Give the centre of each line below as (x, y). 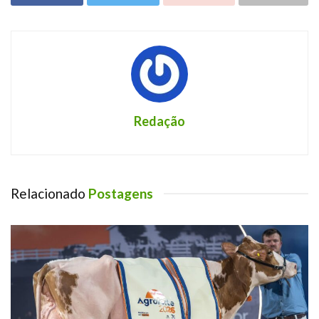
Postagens (119, 193)
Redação (159, 121)
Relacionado (48, 193)
